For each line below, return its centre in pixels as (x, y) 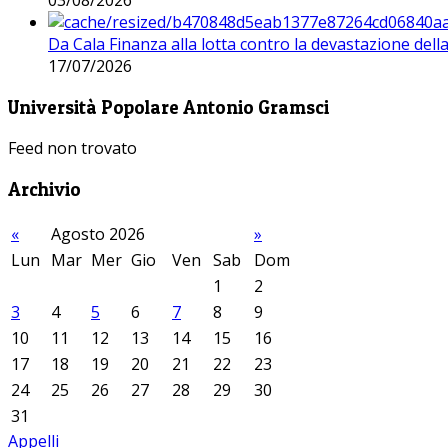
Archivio (44, 190)
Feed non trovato (72, 148)
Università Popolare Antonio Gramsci (168, 107)
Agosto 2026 (98, 233)
